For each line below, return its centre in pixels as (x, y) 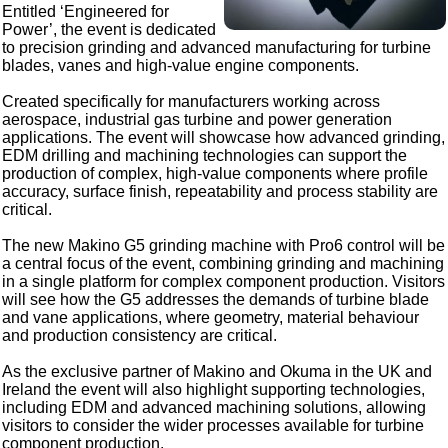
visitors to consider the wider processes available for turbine (213, 426)
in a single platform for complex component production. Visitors (224, 282)
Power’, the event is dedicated (109, 30)
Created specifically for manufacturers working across (191, 102)
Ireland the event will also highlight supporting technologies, (214, 390)
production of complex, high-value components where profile (215, 174)
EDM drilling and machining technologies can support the (205, 156)
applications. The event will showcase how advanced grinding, (224, 138)
